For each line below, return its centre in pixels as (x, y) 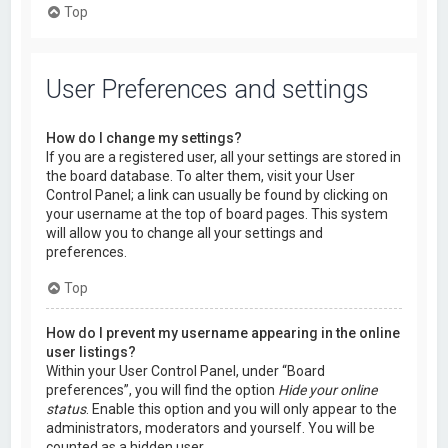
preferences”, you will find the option (162, 390)
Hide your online (328, 390)
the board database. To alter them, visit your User (201, 176)
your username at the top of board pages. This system (217, 214)
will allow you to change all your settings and (185, 233)
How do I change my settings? (144, 138)
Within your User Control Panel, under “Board (186, 371)
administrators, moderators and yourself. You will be (211, 428)
